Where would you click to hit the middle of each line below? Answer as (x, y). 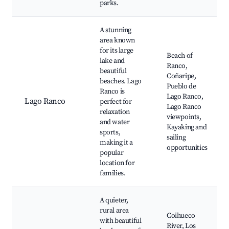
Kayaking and (187, 128)
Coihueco (181, 216)
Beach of (180, 56)
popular (112, 153)
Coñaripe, (181, 76)
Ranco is (112, 92)
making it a (116, 143)
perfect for (116, 102)
